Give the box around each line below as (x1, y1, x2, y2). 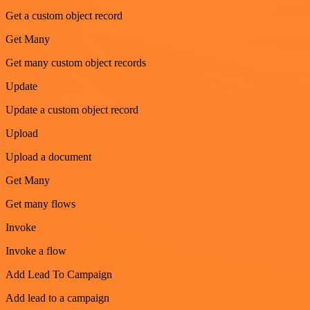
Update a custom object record (6, 103, 138, 116)
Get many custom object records (6, 56, 146, 69)
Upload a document (6, 150, 91, 163)
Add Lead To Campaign (6, 268, 112, 280)
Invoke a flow (6, 244, 66, 257)
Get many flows (6, 197, 75, 210)
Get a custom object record (6, 9, 122, 21)
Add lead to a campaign (6, 291, 109, 304)
